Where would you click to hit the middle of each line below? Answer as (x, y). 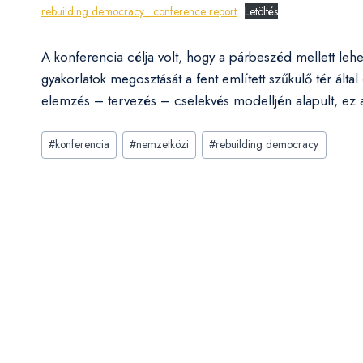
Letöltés (262, 11)
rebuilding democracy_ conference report (139, 11)
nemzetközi (163, 145)
